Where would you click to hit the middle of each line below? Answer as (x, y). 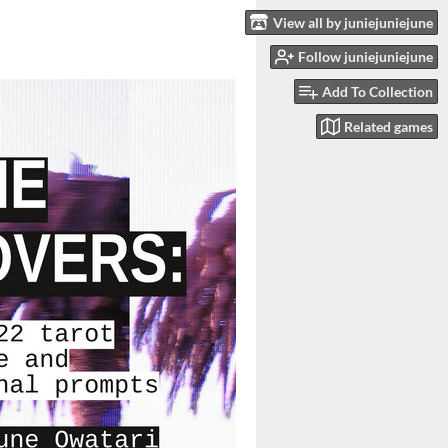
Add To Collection (377, 92)
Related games (388, 126)
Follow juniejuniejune (365, 57)
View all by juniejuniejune (353, 22)
